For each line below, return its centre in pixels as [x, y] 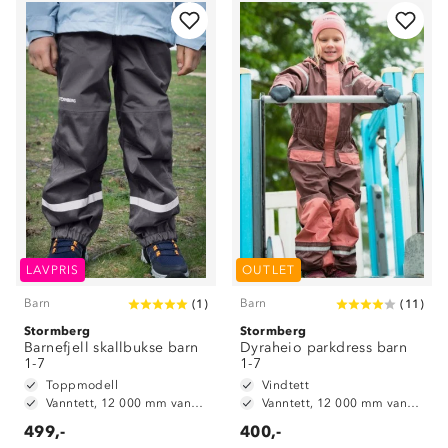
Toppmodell [82, 385]
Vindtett [286, 385]
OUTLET [269, 270]
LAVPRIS [53, 270]
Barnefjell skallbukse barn [111, 347]
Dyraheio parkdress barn [324, 347]
